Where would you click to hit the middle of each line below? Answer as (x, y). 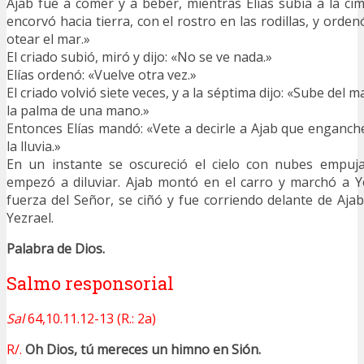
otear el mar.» (50, 39)
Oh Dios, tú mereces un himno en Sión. (143, 349)
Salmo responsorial (90, 283)
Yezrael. (30, 218)
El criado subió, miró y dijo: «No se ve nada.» (141, 57)
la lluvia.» (35, 147)
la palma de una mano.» (80, 111)
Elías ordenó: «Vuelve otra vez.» (103, 75)
